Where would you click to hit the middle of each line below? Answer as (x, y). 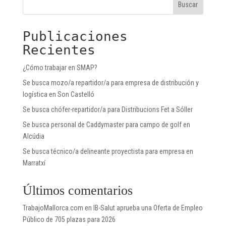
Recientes (59, 50)
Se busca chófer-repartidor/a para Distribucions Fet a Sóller (107, 109)
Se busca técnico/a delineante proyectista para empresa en (108, 151)
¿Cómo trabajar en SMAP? (60, 67)
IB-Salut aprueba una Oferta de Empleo (148, 208)
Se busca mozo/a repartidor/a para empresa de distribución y (110, 82)
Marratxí (34, 163)
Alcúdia (33, 136)
